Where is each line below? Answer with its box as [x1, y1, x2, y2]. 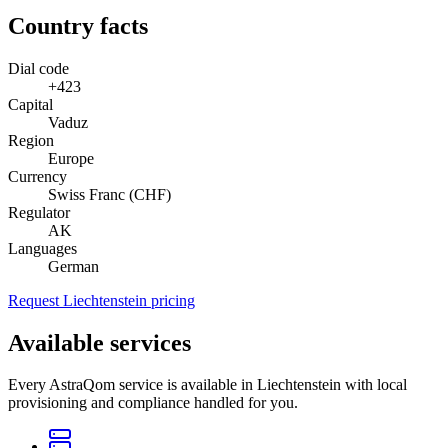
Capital [8, 95, 53, 113]
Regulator [8, 203, 70, 221]
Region [8, 131, 54, 149]
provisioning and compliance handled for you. [8, 394, 298, 412]
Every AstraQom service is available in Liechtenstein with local [8, 376, 407, 394]
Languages [8, 239, 77, 257]
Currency [8, 167, 67, 185]
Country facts [8, 12, 148, 39]
